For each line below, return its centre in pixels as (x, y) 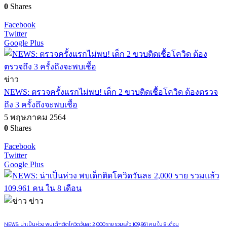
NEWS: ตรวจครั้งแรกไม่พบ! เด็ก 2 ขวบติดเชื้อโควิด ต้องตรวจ (111, 92)
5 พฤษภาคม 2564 (35, 117)
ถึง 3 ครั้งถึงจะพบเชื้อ (41, 105)
